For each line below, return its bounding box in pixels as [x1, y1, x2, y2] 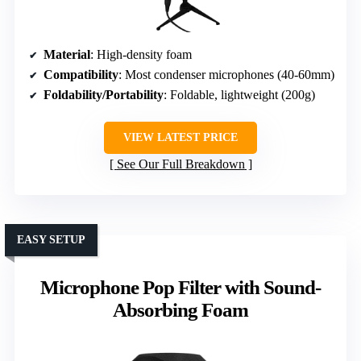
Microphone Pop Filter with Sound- [40, 276, 321, 298]
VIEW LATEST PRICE [123, 131, 238, 143]
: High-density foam [90, 47, 192, 61]
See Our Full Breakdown [116, 156, 245, 171]
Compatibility [44, 67, 118, 81]
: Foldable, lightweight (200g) [164, 87, 315, 102]
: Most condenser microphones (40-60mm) [118, 67, 334, 81]
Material [44, 47, 90, 61]
